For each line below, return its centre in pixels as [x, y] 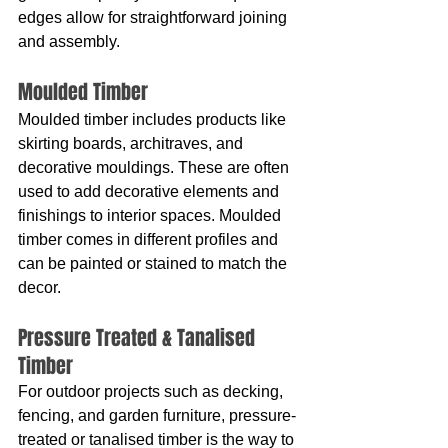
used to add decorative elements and [150, 191]
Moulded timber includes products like [154, 119]
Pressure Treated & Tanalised [139, 338]
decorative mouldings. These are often [155, 167]
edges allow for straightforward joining [154, 17]
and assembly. [69, 41]
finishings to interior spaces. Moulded [151, 215]
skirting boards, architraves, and [132, 143]
